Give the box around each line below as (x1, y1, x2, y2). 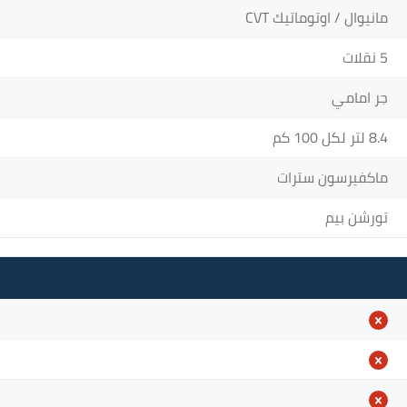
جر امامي (332, 83, 388, 111)
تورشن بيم (325, 203, 388, 231)
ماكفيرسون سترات (277, 163, 388, 191)
